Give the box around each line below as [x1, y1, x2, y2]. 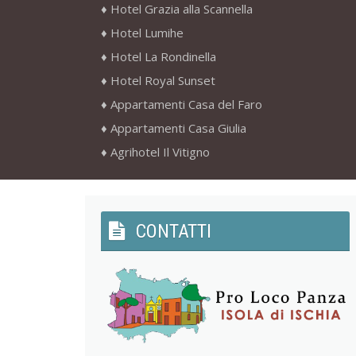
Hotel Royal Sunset [110, 72, 215, 89]
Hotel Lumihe [110, 25, 184, 41]
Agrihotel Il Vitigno [110, 144, 210, 161]
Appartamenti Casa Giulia [110, 120, 246, 137]
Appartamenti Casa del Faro [110, 96, 262, 113]
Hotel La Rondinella [110, 48, 216, 65]
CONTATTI [136, 220, 211, 243]
